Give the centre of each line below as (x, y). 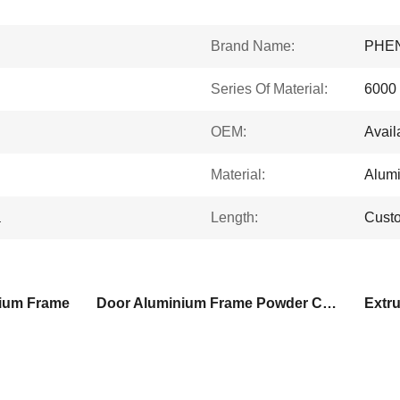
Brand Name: (253, 46)
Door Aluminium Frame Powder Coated (329, 303)
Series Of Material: (269, 89)
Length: (234, 217)
